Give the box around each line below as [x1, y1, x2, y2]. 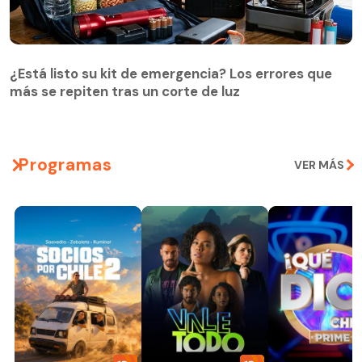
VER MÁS [294, 158, 344, 173]
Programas [19, 153, 112, 176]
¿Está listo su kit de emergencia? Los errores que [10, 64, 332, 82]
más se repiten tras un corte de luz [10, 82, 240, 100]
